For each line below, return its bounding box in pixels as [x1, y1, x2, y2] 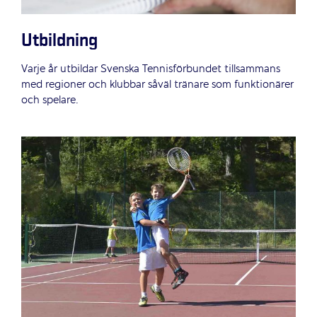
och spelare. [21, 92, 79, 108]
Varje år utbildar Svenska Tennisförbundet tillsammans [21, 61, 280, 77]
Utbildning [21, 32, 98, 50]
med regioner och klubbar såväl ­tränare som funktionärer [21, 76, 294, 93]
